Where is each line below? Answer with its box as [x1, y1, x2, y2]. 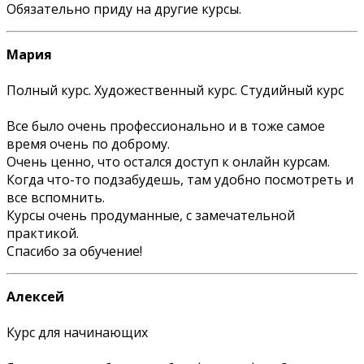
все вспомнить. [6, 188, 105, 206]
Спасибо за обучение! [6, 241, 145, 260]
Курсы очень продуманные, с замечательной [6, 206, 295, 224]
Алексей [6, 287, 64, 305]
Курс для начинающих [6, 323, 148, 341]
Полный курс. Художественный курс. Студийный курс [6, 80, 344, 99]
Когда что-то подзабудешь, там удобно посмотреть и [6, 170, 353, 188]
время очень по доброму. [6, 134, 170, 153]
